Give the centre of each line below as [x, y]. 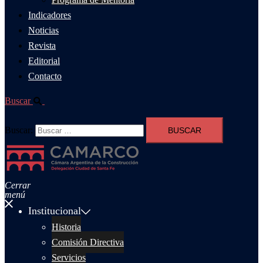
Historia [66, 227]
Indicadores [50, 15]
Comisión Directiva [88, 242]
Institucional [55, 211]
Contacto [45, 76]
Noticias [43, 30]
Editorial [44, 61]
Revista [42, 45]
